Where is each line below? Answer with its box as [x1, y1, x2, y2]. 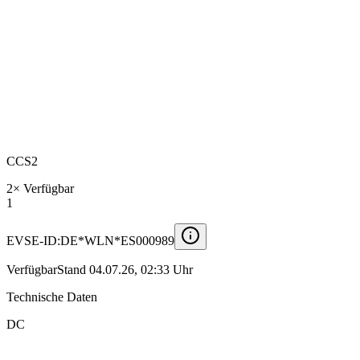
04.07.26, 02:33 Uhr [89, 262, 193, 276]
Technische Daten [6, 289, 97, 304]
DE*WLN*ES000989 [60, 233, 174, 247]
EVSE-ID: [6, 233, 60, 247]
